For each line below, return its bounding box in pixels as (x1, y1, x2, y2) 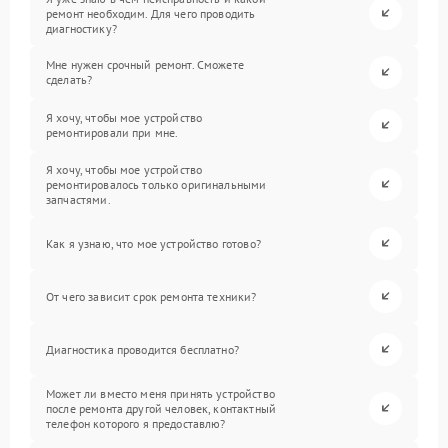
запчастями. (46, 191, 111, 207)
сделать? (46, 72, 93, 88)
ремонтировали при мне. (46, 125, 179, 141)
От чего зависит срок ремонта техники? (46, 288, 257, 304)
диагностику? (46, 20, 117, 36)
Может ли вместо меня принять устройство (46, 385, 275, 401)
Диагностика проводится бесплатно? (46, 341, 239, 357)
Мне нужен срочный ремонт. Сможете (46, 57, 244, 73)
